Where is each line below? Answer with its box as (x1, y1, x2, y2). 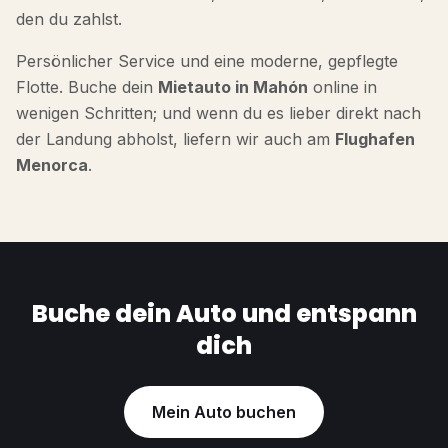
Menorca (16, 155, 88, 175)
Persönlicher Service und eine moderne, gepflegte (16, 51, 398, 71)
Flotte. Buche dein (16, 77, 158, 97)
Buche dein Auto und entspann (31, 297, 417, 330)
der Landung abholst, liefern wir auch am (16, 129, 335, 149)
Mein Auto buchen (152, 402, 296, 422)
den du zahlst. (16, 9, 122, 29)
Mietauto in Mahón (158, 77, 308, 97)
